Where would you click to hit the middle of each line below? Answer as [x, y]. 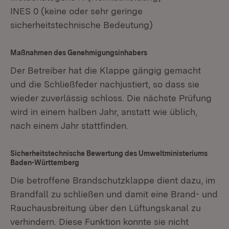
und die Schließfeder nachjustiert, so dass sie [105, 84]
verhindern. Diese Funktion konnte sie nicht [99, 222]
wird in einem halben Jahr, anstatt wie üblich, [104, 112]
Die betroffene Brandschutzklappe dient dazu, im [113, 180]
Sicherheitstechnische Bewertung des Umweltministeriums [109, 153]
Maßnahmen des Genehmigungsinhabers [79, 53]
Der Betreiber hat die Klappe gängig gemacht [106, 70]
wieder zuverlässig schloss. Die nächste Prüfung [111, 98]
